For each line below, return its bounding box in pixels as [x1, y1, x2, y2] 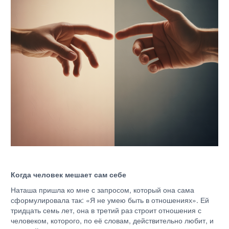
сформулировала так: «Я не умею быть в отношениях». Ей [11, 195, 209, 205]
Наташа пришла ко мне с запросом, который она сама [11, 185, 194, 195]
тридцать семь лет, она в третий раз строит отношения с [11, 205, 201, 215]
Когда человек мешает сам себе [11, 169, 128, 179]
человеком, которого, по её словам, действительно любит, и [11, 215, 214, 225]
